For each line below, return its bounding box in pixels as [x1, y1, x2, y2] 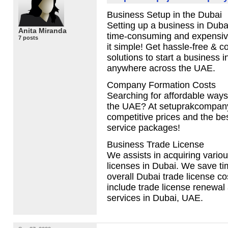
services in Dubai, [107, 193, 182, 204]
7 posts [18, 34, 38, 41]
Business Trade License [107, 139, 204, 150]
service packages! [107, 123, 180, 133]
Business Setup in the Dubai [107, 10, 222, 20]
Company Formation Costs [107, 80, 216, 91]
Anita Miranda [18, 26, 67, 35]
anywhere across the [107, 63, 194, 74]
